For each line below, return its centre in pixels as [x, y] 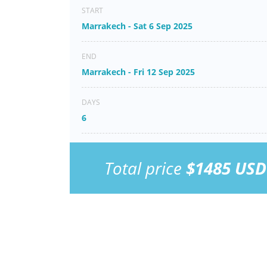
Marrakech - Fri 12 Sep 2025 [138, 72]
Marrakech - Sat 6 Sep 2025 [137, 26]
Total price [145, 168]
